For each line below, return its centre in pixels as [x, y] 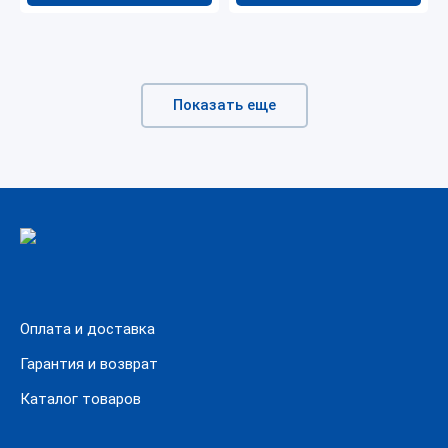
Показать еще [224, 105]
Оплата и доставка [87, 329]
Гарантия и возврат [89, 364]
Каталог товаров [80, 399]
